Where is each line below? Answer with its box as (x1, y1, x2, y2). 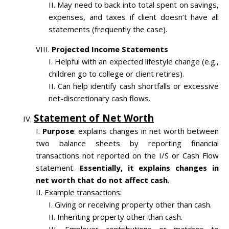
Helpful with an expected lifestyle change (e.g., (55, 56, 219, 67)
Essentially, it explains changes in (79, 163, 219, 173)
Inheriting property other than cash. (57, 212, 182, 222)
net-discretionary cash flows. (49, 93, 150, 104)
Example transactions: (44, 187, 122, 198)
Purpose (42, 126, 74, 136)
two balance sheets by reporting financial (36, 138, 219, 149)
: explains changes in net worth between (74, 126, 219, 136)
